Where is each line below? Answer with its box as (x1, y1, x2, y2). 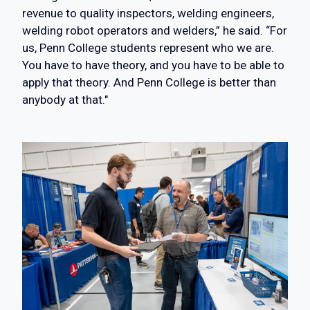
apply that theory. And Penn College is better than (22, 75, 276, 90)
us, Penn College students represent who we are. (22, 41, 274, 55)
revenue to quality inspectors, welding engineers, (22, 6, 274, 21)
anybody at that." (22, 93, 108, 107)
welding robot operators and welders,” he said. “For (22, 24, 287, 38)
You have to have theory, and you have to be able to (22, 58, 284, 73)
